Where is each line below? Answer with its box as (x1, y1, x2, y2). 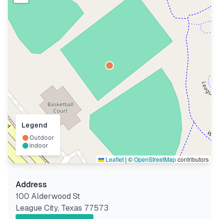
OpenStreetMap (134, 155, 176, 163)
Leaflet (104, 155, 124, 163)
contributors (176, 155, 209, 163)
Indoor (29, 142, 48, 149)
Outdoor (29, 134, 54, 141)
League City (16, 203, 58, 213)
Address (16, 180, 47, 189)
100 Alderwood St (16, 192, 80, 201)
